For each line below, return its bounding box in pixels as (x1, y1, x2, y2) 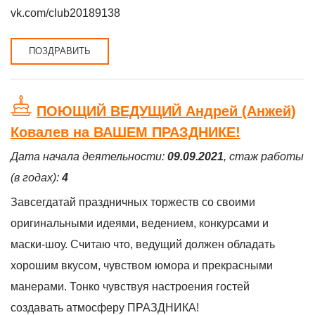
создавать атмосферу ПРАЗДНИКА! (11, 302, 199, 314)
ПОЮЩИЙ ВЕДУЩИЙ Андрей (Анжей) (37, 103, 296, 119)
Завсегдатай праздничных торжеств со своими (11, 196, 255, 208)
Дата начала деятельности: (11, 150, 167, 162)
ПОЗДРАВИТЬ (29, 46, 91, 56)
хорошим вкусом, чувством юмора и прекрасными (11, 259, 273, 271)
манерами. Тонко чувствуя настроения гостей (11, 281, 250, 292)
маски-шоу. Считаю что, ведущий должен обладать (11, 238, 275, 250)
